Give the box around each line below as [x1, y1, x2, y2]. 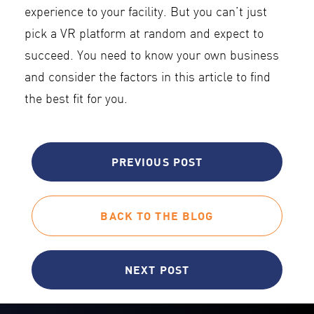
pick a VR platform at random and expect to [25, 29, 264, 41]
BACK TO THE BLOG [100, 209, 214, 223]
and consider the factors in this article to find [25, 72, 271, 85]
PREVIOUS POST [111, 155, 203, 169]
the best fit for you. [25, 94, 128, 107]
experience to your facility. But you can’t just [25, 7, 267, 20]
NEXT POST [124, 263, 190, 277]
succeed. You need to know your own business [25, 50, 279, 63]
